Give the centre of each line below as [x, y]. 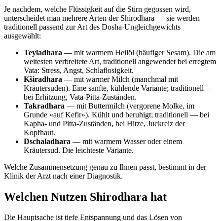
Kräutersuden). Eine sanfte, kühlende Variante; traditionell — [119, 88]
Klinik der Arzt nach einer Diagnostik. [63, 176]
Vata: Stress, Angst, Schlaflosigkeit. [79, 70]
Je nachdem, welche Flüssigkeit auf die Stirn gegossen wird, [97, 9]
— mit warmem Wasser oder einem [126, 141]
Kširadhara [43, 79]
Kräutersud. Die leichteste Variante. [79, 150]
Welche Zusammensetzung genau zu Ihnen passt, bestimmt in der [105, 167]
